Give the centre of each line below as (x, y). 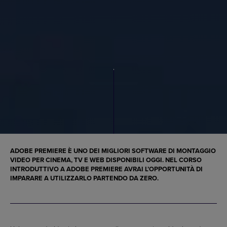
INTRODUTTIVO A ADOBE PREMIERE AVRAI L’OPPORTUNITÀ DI (106, 169)
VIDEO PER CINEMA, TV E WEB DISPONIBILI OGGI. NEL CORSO (106, 160)
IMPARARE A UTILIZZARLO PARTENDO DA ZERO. (84, 178)
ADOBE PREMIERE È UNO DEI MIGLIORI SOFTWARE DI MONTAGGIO (113, 151)
